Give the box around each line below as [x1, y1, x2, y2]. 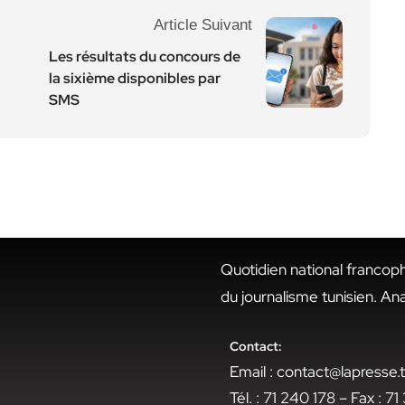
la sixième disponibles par [49, 69, 221, 88]
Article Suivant [154, 16, 252, 33]
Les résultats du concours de [49, 47, 240, 66]
